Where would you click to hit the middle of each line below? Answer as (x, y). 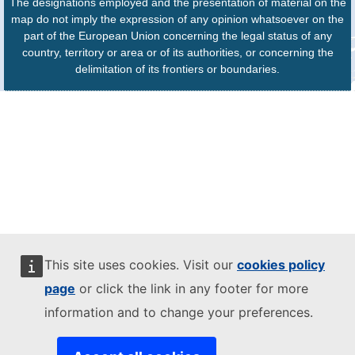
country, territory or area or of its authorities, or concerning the (177, 52)
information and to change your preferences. (179, 312)
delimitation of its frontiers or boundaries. (177, 69)
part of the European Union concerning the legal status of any (177, 36)
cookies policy (281, 265)
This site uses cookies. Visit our (141, 265)
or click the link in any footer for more (192, 288)
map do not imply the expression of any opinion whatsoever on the (177, 19)
